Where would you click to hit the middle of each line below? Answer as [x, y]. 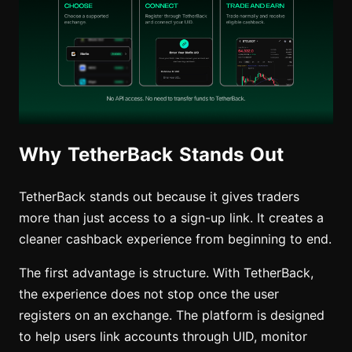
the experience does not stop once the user [149, 295]
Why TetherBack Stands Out [151, 155]
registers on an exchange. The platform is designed [172, 316]
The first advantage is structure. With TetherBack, [166, 273]
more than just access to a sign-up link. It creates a [171, 218]
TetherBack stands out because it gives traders [159, 197]
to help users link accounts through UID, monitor [163, 337]
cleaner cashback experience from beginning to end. [175, 240]
